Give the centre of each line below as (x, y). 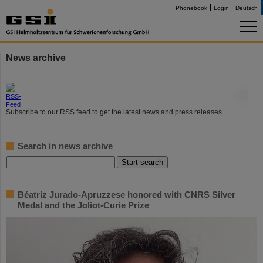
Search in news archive (65, 146)
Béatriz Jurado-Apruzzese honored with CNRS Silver (127, 195)
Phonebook (191, 8)
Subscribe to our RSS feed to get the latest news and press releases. (115, 112)
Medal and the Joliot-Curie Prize (83, 205)
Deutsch (247, 8)
